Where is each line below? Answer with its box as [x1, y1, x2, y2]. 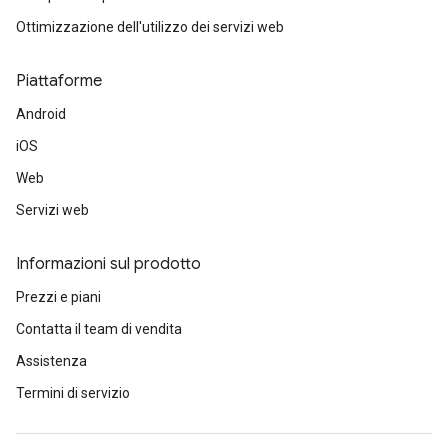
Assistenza [16, 353, 87, 369]
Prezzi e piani [16, 289, 101, 305]
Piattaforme [16, 71, 102, 91]
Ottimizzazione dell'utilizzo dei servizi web [16, 19, 284, 35]
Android [16, 106, 66, 122]
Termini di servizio [16, 385, 130, 401]
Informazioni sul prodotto [16, 254, 201, 274]
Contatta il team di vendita [16, 321, 182, 337]
